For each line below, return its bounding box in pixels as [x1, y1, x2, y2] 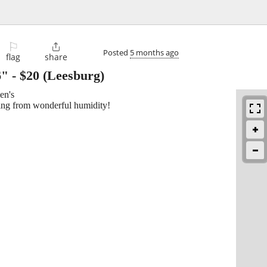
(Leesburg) [39, 68, 104, 83]
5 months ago [130, 46, 179, 58]
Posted [103, 46, 130, 58]
